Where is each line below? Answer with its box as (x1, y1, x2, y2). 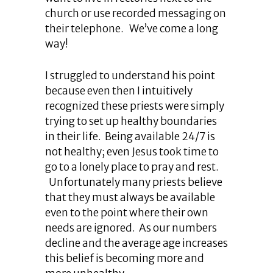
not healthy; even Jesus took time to (45, 145, 219, 158)
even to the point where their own (45, 206, 208, 219)
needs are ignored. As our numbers (45, 221, 217, 235)
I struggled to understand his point (45, 69, 215, 82)
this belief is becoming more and (45, 252, 204, 265)
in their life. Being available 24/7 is (45, 130, 215, 143)
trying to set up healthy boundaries (45, 115, 217, 128)
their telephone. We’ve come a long (45, 22, 218, 35)
